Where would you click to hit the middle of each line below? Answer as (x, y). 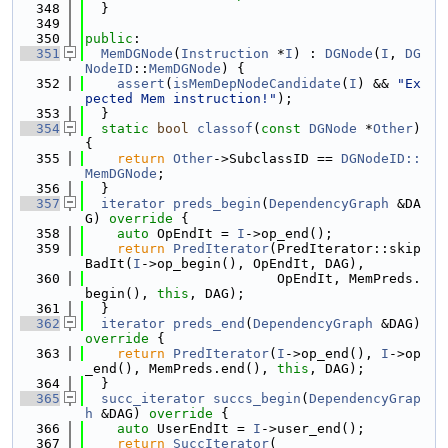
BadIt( (109, 263)
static (125, 128)
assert (141, 83)
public (109, 38)
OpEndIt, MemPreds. (253, 278)
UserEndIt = (201, 428)
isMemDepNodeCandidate (257, 83)
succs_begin (257, 398)
